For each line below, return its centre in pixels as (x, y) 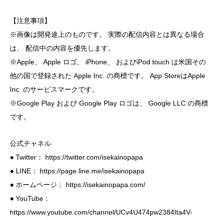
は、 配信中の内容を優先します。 (62, 48)
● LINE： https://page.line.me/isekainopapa (77, 171)
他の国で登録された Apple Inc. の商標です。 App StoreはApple (108, 75)
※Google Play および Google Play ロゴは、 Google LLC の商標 (109, 103)
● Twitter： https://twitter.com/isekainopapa (76, 157)
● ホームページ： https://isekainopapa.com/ (78, 184)
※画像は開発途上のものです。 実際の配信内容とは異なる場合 (107, 34)
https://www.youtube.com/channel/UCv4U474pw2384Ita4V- (101, 212)
